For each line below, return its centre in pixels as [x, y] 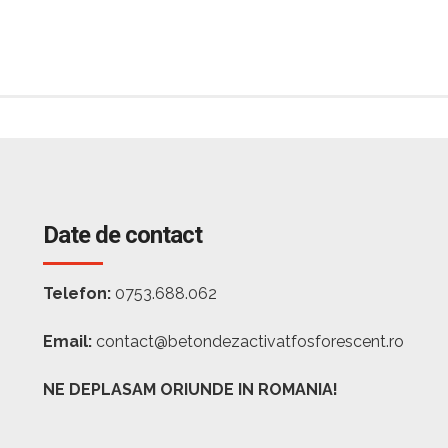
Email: [68, 341]
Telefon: [77, 293]
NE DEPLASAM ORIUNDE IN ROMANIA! [191, 389]
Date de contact [123, 235]
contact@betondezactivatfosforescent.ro [248, 341]
